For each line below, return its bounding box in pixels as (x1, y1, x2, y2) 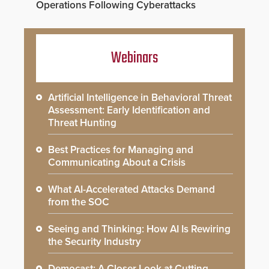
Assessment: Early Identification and (48, 103, 210, 116)
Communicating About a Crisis (48, 156, 186, 169)
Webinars (111, 46, 158, 70)
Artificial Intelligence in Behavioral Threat (48, 91, 232, 104)
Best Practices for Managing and (48, 143, 193, 156)
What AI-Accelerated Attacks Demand (48, 183, 215, 196)
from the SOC (48, 195, 109, 208)
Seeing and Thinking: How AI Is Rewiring (48, 222, 231, 235)
